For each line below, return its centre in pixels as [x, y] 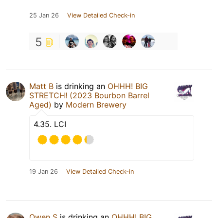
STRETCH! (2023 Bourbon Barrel [89, 95]
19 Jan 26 [44, 171]
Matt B [41, 86]
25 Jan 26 [44, 15]
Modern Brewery [96, 104]
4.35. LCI [50, 124]
